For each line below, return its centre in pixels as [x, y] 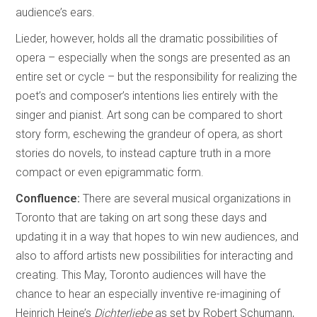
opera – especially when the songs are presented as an [153, 57]
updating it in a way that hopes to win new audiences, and [157, 236]
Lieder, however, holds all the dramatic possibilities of [147, 38]
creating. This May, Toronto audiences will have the [141, 275]
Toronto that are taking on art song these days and [142, 217]
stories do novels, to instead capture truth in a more [144, 153]
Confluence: [50, 198]
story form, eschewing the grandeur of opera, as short [149, 134]
